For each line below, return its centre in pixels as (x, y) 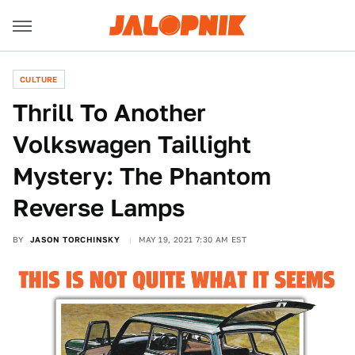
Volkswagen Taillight (132, 144)
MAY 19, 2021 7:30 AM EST (193, 239)
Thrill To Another (109, 113)
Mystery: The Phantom (142, 176)
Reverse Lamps (99, 208)
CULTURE (39, 79)
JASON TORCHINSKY (75, 239)
